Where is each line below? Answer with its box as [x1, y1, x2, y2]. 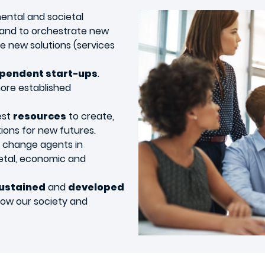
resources [13, 109, 66, 124]
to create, [66, 109, 114, 124]
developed [68, 180, 124, 195]
